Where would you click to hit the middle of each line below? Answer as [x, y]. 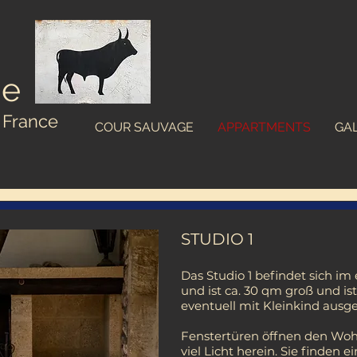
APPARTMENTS [264, 127]
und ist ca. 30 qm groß [247, 290]
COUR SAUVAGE [144, 127]
